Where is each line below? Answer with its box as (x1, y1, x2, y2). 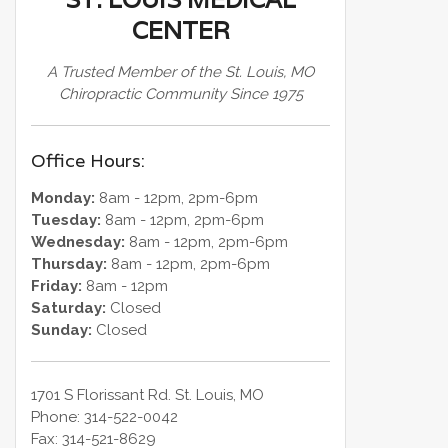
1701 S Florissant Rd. (31, 386, 172, 404)
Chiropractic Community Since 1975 (58, 85, 303, 103)
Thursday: (31, 254, 108, 273)
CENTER (131, 15, 230, 46)
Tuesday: (31, 210, 102, 229)
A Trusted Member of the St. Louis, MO (47, 63, 315, 81)
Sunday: (31, 320, 93, 339)
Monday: (31, 188, 96, 207)
